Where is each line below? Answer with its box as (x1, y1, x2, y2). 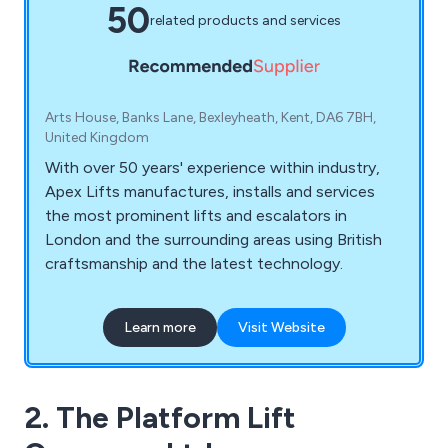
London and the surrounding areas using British (45, 230, 382, 250)
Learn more (123, 319, 196, 337)
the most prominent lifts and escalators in (45, 206, 347, 226)
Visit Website (237, 319, 325, 337)
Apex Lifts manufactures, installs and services (45, 182, 375, 202)
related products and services (150, 12, 341, 30)
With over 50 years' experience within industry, (45, 158, 380, 178)
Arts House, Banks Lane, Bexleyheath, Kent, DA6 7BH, (45, 109, 376, 127)
